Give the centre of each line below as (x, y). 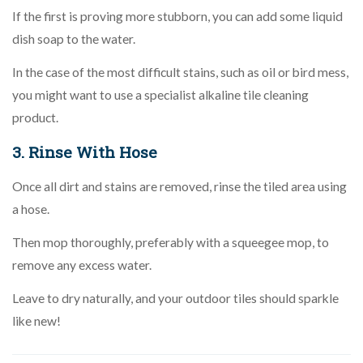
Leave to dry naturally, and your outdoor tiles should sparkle (175, 298)
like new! (36, 320)
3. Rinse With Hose (85, 152)
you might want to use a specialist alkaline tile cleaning (160, 94)
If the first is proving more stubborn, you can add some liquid (177, 16)
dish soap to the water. (74, 38)
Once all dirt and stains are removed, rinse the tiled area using (179, 186)
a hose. (31, 209)
